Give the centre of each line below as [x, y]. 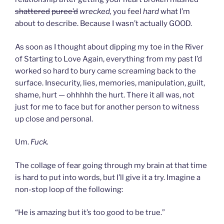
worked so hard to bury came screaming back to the [105, 71]
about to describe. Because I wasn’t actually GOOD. [103, 24]
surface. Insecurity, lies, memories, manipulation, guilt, [110, 83]
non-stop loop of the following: [69, 189]
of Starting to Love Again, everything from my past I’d [108, 59]
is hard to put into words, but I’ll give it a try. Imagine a [108, 177]
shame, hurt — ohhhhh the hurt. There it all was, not [105, 95]
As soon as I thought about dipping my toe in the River [109, 47]
